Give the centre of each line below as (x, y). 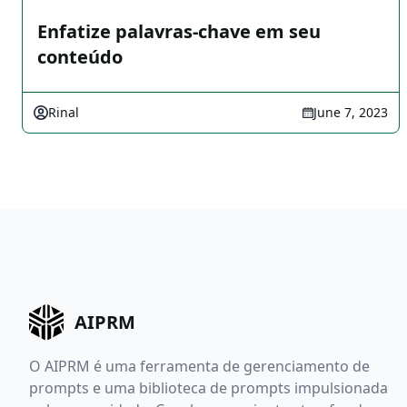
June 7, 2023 (351, 112)
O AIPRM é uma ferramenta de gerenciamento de (199, 367)
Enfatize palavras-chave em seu (179, 31)
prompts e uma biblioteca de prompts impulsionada (208, 388)
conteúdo (80, 57)
